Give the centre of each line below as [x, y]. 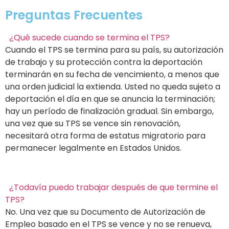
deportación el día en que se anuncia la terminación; [110, 99]
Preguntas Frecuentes [74, 15]
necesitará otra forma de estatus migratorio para [105, 136]
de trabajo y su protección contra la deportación [104, 62]
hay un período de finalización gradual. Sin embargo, [109, 111]
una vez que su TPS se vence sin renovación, [93, 124]
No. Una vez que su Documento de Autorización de [105, 212]
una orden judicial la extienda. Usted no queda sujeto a [113, 87]
